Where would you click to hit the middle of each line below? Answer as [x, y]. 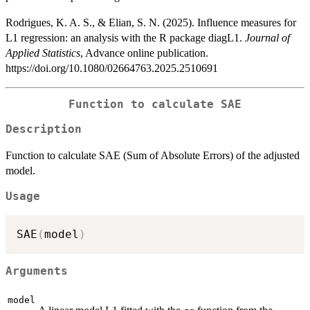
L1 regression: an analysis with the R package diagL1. [125, 37]
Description [44, 130]
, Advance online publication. [144, 53]
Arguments [37, 272]
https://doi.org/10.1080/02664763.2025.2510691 [112, 68]
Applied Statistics [43, 53]
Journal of [267, 37]
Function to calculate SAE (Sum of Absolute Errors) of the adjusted [153, 156]
